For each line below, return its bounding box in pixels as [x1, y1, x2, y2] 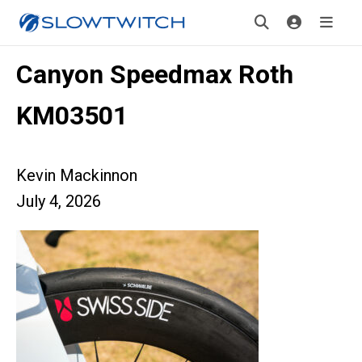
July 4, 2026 [16, 192, 101, 211]
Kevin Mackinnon [16, 166, 137, 185]
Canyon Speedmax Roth [16, 59, 293, 90]
